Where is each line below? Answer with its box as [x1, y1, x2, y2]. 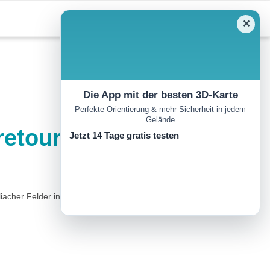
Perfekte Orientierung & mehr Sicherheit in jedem [75, 105, 246, 115]
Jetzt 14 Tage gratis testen [69, 130, 179, 141]
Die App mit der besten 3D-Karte [83, 89, 238, 101]
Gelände [146, 115, 175, 125]
